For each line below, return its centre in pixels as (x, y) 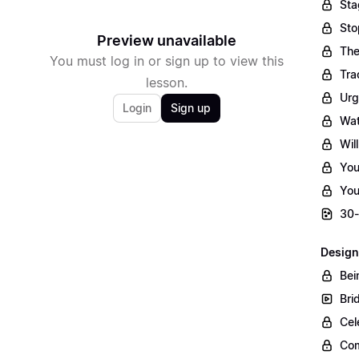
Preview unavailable (167, 40)
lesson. (167, 82)
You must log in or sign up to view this (167, 61)
